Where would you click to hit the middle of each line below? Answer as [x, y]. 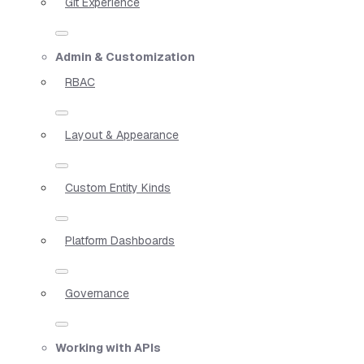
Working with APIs [108, 347]
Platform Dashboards [120, 240]
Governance [97, 293]
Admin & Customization [125, 56]
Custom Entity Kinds [118, 187]
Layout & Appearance [122, 134]
